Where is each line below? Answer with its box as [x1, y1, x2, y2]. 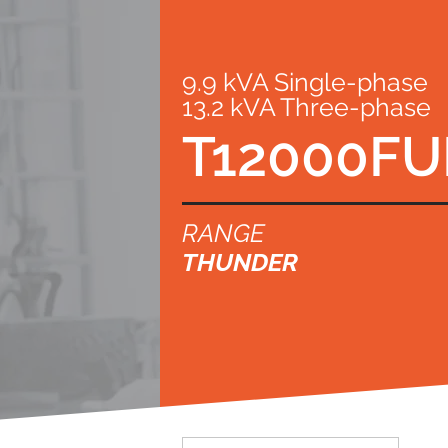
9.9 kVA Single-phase [182, 67, 428, 97]
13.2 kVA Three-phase [182, 92, 431, 122]
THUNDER [182, 247, 298, 277]
